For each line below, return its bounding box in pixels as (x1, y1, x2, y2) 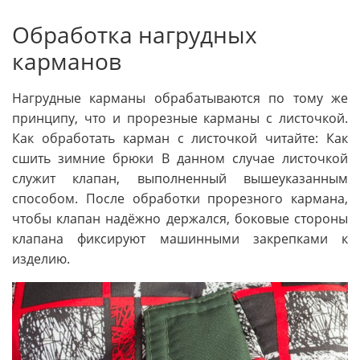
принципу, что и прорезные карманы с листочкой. (12, 108, 348, 127)
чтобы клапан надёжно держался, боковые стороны (12, 209, 348, 227)
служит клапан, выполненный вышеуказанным (12, 169, 348, 187)
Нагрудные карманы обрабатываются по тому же (12, 88, 348, 107)
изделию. (12, 249, 70, 268)
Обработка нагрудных (12, 18, 257, 50)
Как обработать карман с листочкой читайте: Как (12, 129, 348, 147)
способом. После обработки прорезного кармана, (12, 189, 348, 207)
